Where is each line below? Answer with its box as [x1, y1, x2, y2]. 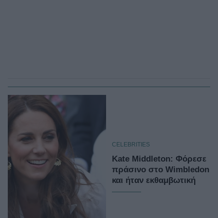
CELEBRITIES [112, 141, 150, 148]
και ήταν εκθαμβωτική [112, 175, 196, 185]
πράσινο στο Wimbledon [112, 164, 209, 174]
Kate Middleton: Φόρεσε [112, 154, 206, 163]
